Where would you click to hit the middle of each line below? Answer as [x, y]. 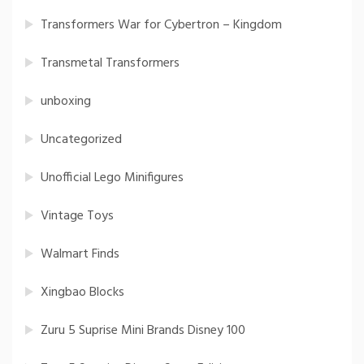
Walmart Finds [80, 255]
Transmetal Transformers [110, 64]
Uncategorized [81, 140]
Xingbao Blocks [82, 293]
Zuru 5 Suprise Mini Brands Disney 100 [143, 331]
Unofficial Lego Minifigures [112, 178]
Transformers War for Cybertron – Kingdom [161, 26]
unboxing [66, 102]
